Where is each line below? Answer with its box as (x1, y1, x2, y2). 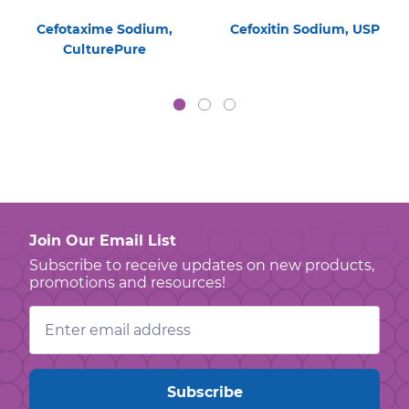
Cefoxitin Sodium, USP (230, 21, 380, 38)
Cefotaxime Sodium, (36, 21, 173, 38)
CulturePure (62, 41, 146, 58)
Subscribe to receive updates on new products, (29, 256, 374, 274)
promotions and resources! (29, 273, 225, 291)
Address (29, 322, 92, 341)
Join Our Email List (29, 231, 176, 249)
